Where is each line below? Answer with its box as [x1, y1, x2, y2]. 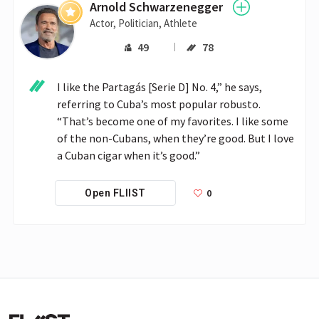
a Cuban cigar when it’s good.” [57, 148, 200, 163]
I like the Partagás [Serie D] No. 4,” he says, [57, 80, 262, 95]
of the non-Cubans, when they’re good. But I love [57, 131, 294, 146]
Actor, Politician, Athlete [90, 16, 198, 30]
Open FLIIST [85, 187, 146, 199]
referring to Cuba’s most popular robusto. [57, 97, 261, 112]
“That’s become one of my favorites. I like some [57, 114, 288, 129]
